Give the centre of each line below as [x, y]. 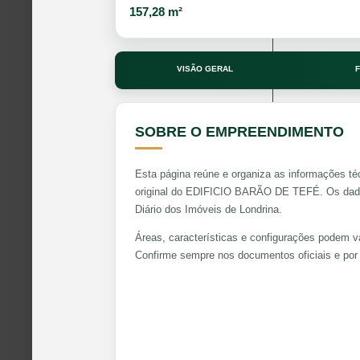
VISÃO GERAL [205, 68]
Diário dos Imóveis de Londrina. [209, 209]
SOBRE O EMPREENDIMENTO [239, 131]
